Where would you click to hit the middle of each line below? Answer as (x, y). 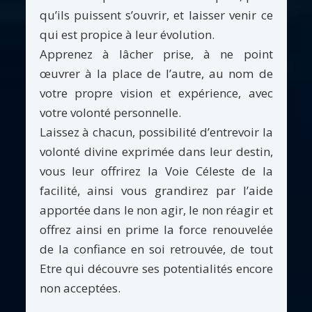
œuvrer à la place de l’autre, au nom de (156, 73)
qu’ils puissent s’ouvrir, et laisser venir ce (156, 15)
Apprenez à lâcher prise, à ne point (156, 54)
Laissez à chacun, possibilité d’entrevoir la (156, 132)
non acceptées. (80, 288)
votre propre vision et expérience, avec (156, 93)
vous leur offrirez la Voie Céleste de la (156, 171)
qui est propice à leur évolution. (127, 34)
